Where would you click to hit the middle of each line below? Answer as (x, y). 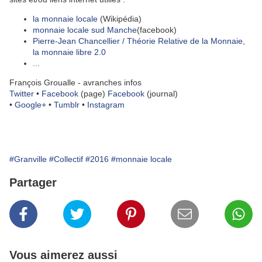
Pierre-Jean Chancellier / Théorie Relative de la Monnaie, (139, 41)
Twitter (22, 94)
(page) (93, 94)
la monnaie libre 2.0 (69, 52)
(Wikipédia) (120, 19)
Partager (33, 183)
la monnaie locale (65, 19)
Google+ (30, 105)
